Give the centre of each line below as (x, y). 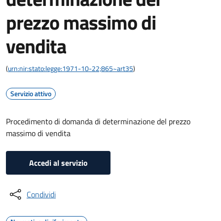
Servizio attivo (31, 93)
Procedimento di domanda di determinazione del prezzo (98, 121)
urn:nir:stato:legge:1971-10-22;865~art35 (71, 68)
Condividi (41, 194)
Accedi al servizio (58, 163)
